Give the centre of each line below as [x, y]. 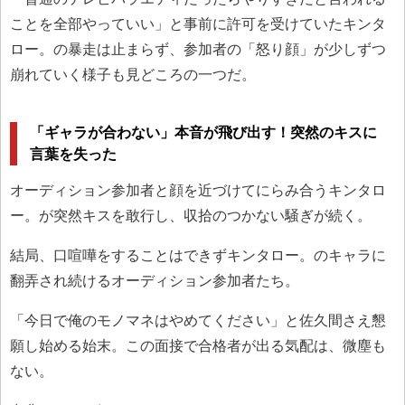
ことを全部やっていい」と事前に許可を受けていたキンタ [198, 24]
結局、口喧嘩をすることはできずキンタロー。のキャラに [198, 255]
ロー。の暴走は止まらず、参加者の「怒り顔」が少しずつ [198, 50]
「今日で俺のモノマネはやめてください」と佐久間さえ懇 [198, 320]
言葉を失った [74, 154]
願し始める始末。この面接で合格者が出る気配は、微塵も [198, 345]
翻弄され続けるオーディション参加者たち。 [155, 280]
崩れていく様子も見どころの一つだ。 [133, 75]
